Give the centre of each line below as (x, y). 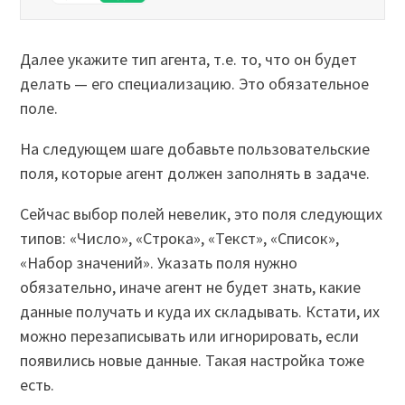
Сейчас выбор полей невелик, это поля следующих (202, 213)
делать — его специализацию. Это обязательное (195, 83)
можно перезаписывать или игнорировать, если (190, 335)
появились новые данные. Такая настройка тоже (193, 360)
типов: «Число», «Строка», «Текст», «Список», (180, 238)
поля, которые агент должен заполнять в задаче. (197, 173)
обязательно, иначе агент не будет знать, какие (191, 287)
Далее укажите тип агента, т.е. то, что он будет (189, 59)
